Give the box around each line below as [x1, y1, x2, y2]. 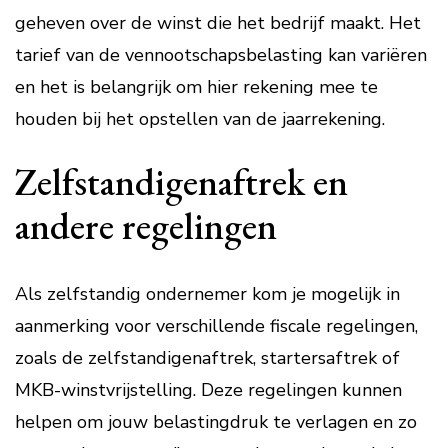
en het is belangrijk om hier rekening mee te [15, 75, 378, 99]
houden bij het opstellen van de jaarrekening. [15, 107, 385, 131]
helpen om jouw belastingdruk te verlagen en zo [15, 410, 417, 434]
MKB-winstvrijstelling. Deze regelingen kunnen [15, 378, 402, 402]
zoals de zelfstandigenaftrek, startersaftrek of [15, 346, 400, 370]
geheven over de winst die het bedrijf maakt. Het [15, 11, 421, 35]
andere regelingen [15, 201, 277, 250]
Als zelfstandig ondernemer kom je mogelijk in [15, 282, 400, 306]
